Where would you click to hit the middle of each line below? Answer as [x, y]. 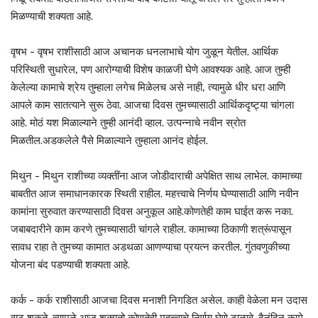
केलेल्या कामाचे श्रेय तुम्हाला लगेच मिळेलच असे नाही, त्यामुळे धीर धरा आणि [148, 88]
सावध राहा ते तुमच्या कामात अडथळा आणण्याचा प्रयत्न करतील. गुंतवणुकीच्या [150, 247]
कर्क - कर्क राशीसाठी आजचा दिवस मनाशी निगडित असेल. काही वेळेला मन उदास [159, 301]
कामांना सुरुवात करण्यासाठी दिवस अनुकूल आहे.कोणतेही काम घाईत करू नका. [152, 212]
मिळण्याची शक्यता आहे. [53, 17]
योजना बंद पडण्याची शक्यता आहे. [70, 265]
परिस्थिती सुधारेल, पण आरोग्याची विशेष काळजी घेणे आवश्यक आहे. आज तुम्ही [150, 70]
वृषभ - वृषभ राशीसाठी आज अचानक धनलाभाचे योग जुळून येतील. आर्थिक [144, 52]
